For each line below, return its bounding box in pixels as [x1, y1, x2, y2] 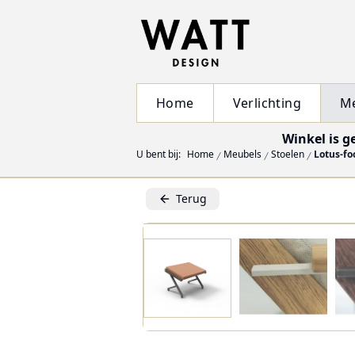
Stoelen [271, 147, 304, 162]
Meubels [223, 147, 261, 162]
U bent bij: [136, 147, 181, 162]
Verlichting [232, 94, 302, 113]
